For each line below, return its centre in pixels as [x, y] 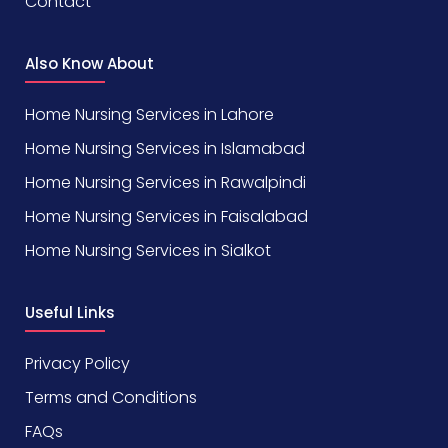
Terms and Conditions [111, 398]
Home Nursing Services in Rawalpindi [165, 183]
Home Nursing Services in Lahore [149, 115]
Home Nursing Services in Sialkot [148, 251]
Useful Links [70, 313]
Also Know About [89, 64]
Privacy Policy [77, 364]
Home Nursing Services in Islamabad [165, 149]
